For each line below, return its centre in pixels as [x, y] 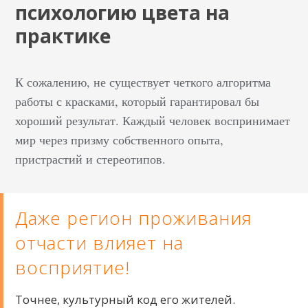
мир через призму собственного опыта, [120, 140]
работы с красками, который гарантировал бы [137, 101]
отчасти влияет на [100, 243]
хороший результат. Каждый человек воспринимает [153, 120]
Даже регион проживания [134, 218]
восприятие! [73, 267]
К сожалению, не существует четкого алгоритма [143, 82]
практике [63, 36]
